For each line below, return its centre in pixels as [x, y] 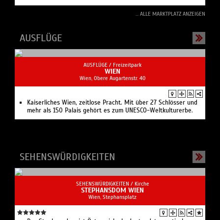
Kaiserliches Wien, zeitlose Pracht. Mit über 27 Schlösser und [112, 102]
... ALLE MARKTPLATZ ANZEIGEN [170, 14]
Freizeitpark [127, 65]
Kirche [142, 183]
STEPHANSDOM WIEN [112, 190]
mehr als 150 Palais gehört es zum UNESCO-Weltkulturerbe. [110, 110]
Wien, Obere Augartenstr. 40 [112, 78]
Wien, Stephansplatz [112, 197]
